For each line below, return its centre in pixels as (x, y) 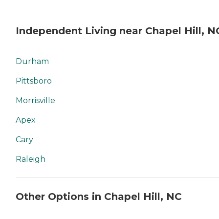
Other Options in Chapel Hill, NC (99, 196)
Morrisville (35, 100)
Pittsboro (34, 81)
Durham (32, 61)
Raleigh (31, 159)
